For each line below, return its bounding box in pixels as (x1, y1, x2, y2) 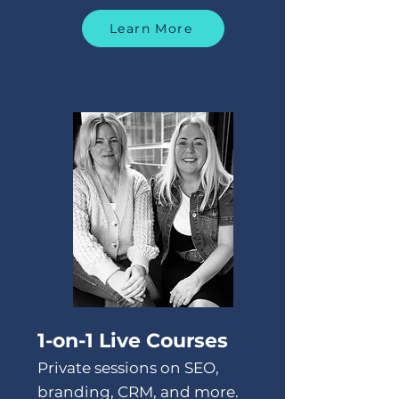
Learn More (110, 20, 192, 37)
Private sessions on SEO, (37, 359, 219, 378)
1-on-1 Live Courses (37, 329, 228, 354)
